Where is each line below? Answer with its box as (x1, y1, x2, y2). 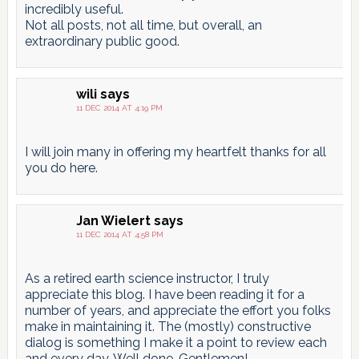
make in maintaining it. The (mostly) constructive (24, 319, 311, 335)
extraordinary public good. (24, 34, 179, 50)
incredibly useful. (24, 2, 123, 18)
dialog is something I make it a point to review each (24, 335, 327, 351)
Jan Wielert (75, 213, 151, 229)
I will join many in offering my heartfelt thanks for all (24, 144, 326, 160)
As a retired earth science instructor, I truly (24, 271, 269, 287)
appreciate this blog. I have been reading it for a (24, 287, 305, 303)
